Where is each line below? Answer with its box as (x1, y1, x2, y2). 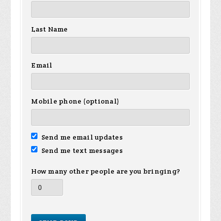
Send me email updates (39, 133, 123, 142)
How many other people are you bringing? (31, 167, 181, 176)
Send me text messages (39, 146, 123, 155)
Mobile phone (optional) (31, 97, 120, 106)
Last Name (31, 25, 68, 34)
